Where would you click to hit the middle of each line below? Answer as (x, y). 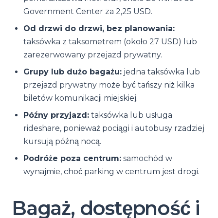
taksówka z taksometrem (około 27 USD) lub (110, 42)
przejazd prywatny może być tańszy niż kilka (109, 85)
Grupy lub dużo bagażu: (73, 72)
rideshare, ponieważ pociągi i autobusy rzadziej (114, 128)
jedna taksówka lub (161, 72)
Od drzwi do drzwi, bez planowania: (99, 28)
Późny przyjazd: (56, 115)
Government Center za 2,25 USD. (88, 11)
